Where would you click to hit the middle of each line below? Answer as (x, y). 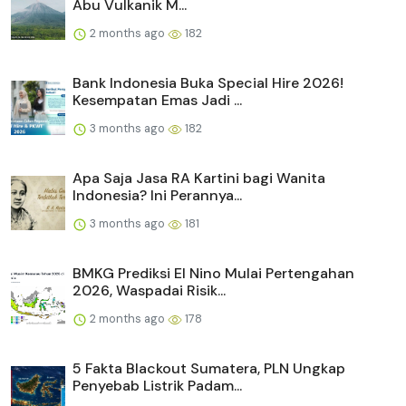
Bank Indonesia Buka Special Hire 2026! (208, 83)
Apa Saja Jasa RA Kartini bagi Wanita (199, 179)
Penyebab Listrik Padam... (157, 386)
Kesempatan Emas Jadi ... (157, 101)
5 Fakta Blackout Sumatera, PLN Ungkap (209, 369)
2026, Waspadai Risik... (149, 291)
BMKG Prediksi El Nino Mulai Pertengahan (213, 274)
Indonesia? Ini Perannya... (157, 196)
